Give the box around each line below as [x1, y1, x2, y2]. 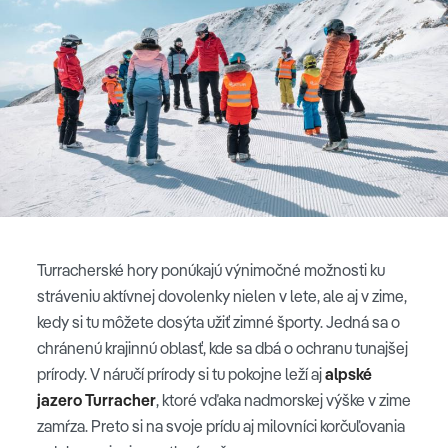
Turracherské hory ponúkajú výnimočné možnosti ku [37, 260, 385, 281]
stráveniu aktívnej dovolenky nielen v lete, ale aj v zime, [37, 286, 407, 307]
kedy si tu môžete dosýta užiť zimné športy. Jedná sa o [37, 312, 400, 333]
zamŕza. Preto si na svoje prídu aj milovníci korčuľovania [37, 416, 405, 437]
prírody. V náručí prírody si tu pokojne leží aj [37, 364, 325, 385]
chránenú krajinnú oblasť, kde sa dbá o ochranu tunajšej [37, 338, 408, 359]
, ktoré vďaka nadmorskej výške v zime [156, 390, 411, 411]
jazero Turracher [37, 390, 156, 411]
